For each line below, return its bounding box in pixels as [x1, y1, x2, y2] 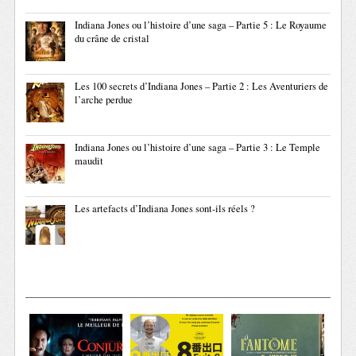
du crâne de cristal [75, 32, 150, 46]
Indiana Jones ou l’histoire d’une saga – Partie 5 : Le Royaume [75, 18, 327, 33]
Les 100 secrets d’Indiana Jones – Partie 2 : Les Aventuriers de [75, 79, 329, 94]
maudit [75, 154, 104, 168]
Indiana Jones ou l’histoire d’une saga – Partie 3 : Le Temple [75, 141, 321, 155]
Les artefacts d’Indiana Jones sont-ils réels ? [75, 202, 256, 216]
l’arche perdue [75, 93, 133, 107]
